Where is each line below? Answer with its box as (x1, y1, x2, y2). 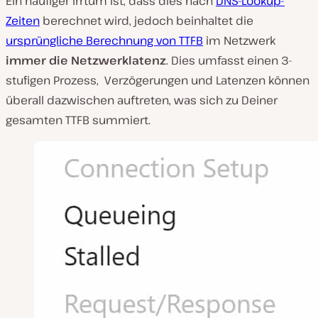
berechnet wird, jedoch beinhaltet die (40, 12, 253, 28)
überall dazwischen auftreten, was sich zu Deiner (6, 92, 278, 108)
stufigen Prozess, (6, 72, 99, 88)
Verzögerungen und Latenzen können (104, 72, 309, 88)
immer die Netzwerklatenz (6, 52, 166, 68)
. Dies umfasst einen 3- (166, 52, 292, 68)
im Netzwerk (203, 32, 275, 48)
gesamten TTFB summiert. (6, 111, 150, 128)
